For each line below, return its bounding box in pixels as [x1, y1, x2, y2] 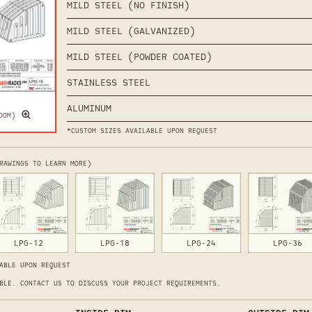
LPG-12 [14, 237, 44, 248]
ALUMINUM [66, 102, 111, 115]
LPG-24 [186, 237, 216, 248]
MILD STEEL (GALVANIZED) [66, 25, 195, 38]
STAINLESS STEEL [66, 77, 150, 89]
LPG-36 [272, 237, 302, 248]
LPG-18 [100, 237, 130, 248]
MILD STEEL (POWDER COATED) [66, 51, 212, 63]
